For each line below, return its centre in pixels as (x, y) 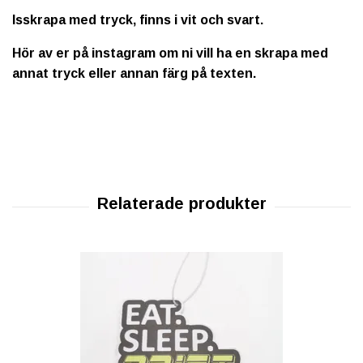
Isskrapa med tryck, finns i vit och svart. (138, 20)
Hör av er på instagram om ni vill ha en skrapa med (170, 53)
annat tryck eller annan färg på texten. (134, 73)
